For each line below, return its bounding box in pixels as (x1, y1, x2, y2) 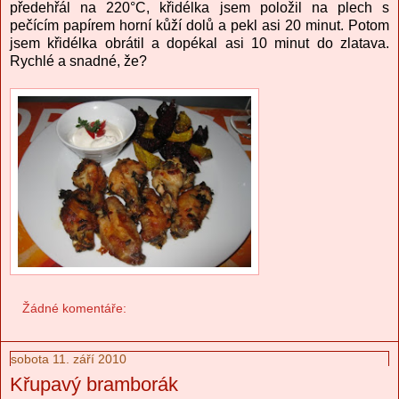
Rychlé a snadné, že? (10, 53, 147, 69)
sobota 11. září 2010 (11, 352, 126, 367)
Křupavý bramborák (10, 373, 178, 396)
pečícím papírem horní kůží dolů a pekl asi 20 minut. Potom (10, 17, 389, 33)
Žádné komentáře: (22, 301, 127, 316)
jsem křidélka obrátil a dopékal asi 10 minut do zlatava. (10, 35, 389, 51)
